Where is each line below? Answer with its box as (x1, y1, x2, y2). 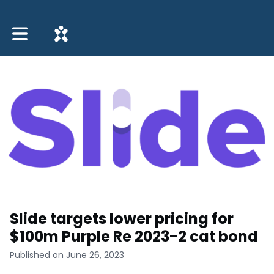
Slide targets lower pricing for (10, 209, 234, 229)
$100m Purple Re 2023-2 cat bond (10, 226, 258, 247)
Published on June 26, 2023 (10, 249, 124, 262)
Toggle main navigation (12, 23, 113, 35)
